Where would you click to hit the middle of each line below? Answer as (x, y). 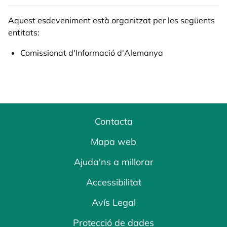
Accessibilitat (113, 182)
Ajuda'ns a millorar (113, 162)
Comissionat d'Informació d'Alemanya (92, 53)
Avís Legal (113, 202)
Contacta (113, 121)
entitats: (24, 32)
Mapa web (113, 142)
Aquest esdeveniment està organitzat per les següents (111, 20)
